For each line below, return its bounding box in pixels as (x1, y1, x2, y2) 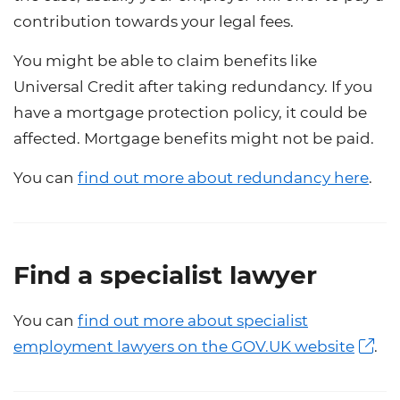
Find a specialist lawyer (13, 259, 317, 290)
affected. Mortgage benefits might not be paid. (13, 129, 374, 147)
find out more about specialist (78, 311, 308, 329)
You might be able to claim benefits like (13, 51, 317, 70)
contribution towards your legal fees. (13, 12, 294, 30)
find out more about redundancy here (78, 168, 369, 187)
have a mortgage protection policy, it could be (13, 103, 367, 121)
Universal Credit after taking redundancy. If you (13, 77, 372, 96)
